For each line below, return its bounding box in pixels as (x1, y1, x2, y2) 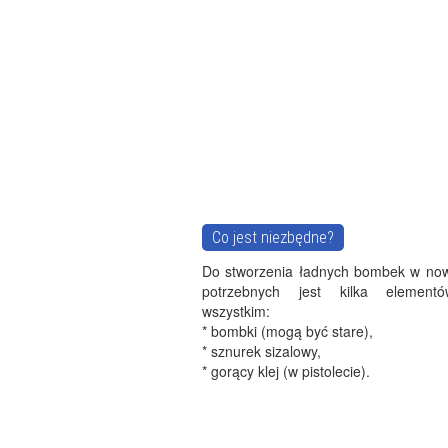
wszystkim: (202, 301, 270, 321)
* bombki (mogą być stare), (202, 321, 373, 341)
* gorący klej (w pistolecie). (202, 361, 370, 381)
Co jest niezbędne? (212, 228, 334, 247)
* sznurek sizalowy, (202, 341, 321, 361)
